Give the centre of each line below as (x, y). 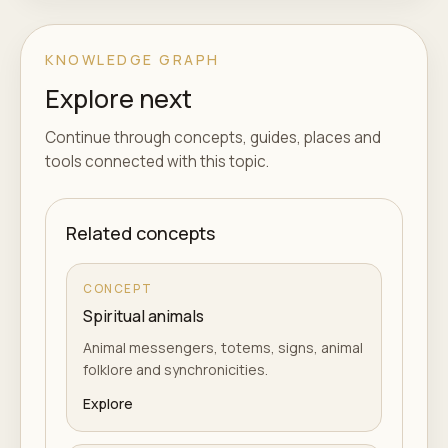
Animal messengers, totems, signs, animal (223, 347)
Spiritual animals (143, 316)
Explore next (118, 98)
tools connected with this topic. (157, 161)
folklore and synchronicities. (175, 369)
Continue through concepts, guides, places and (213, 137)
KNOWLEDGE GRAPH (133, 59)
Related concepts (140, 233)
